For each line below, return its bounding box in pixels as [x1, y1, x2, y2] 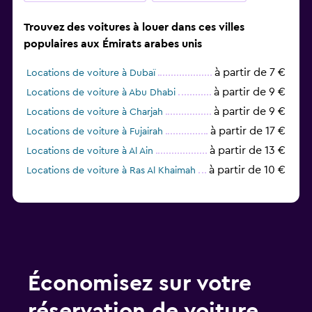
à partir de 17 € [210, 125, 286, 137]
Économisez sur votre [28, 272, 251, 295]
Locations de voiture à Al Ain [26, 146, 153, 157]
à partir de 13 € [210, 145, 286, 157]
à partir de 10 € [209, 164, 286, 176]
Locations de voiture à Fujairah [26, 127, 163, 137]
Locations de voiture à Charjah [26, 107, 163, 118]
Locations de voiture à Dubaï [26, 68, 155, 79]
